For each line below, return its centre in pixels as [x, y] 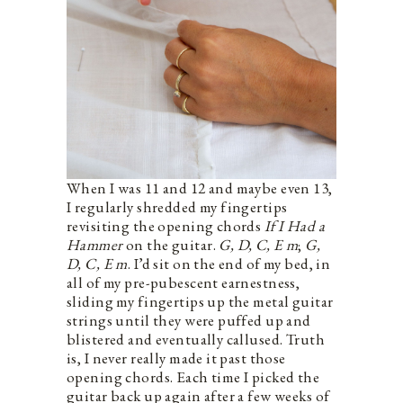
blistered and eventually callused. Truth [196, 339]
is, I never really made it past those [176, 358]
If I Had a [295, 225]
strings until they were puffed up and [189, 320]
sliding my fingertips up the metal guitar [200, 301]
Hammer [95, 244]
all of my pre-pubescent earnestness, [184, 282]
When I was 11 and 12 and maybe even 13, [200, 188]
